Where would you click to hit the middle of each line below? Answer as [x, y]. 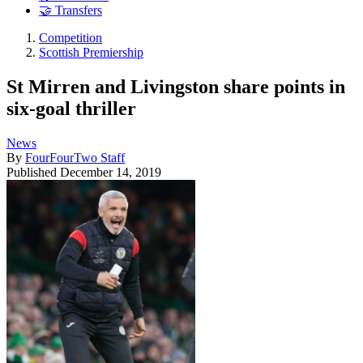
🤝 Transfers [70, 11]
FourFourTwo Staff [75, 157]
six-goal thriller [71, 108]
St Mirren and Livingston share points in [176, 86]
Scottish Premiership [91, 53]
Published [33, 172]
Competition [70, 38]
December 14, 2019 [111, 172]
